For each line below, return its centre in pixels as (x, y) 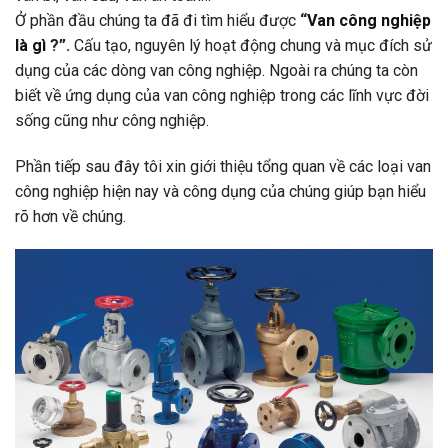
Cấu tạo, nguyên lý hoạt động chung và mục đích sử (253, 45)
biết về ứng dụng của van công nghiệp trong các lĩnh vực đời (222, 95)
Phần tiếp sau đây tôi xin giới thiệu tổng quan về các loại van (223, 166)
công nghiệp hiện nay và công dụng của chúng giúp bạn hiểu (220, 191)
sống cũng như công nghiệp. (112, 120)
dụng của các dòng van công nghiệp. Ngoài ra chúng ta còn (216, 70)
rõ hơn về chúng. (70, 216)
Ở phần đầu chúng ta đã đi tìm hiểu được (157, 20)
